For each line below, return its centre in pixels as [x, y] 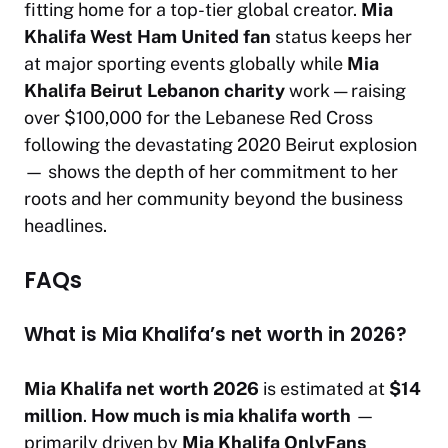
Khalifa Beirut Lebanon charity [154, 90]
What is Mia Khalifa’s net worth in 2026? [215, 334]
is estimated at [324, 388]
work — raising [345, 90]
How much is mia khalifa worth [221, 415]
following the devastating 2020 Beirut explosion [220, 144]
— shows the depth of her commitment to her [211, 171]
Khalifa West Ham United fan [147, 36]
